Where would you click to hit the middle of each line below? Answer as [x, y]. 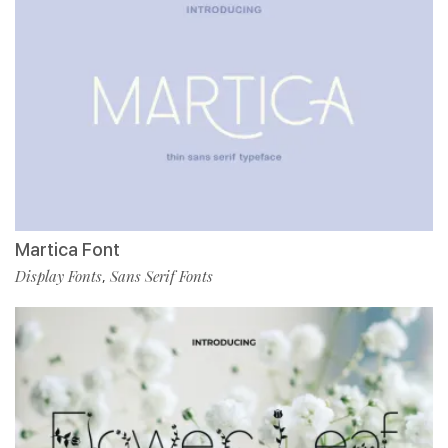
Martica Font [67, 249]
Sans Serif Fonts [161, 275]
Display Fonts [58, 275]
